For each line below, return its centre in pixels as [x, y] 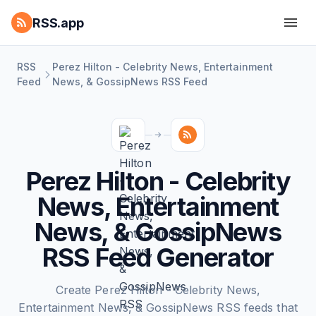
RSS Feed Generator [158, 257]
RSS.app [58, 23]
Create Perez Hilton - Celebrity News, [158, 290]
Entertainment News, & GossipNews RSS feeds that [158, 308]
